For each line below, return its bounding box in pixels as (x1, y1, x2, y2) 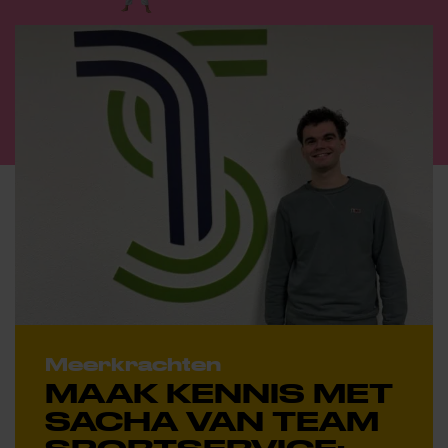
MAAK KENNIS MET (45, 377, 393, 409)
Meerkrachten (45, 353, 221, 376)
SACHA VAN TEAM (45, 405, 379, 437)
